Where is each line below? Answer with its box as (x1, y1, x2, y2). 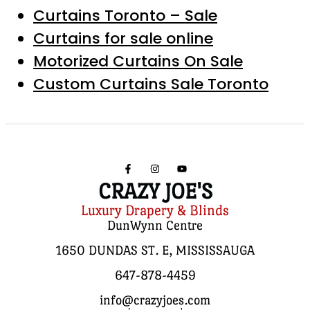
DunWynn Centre (107, 217, 203, 232)
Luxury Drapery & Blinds (81, 201, 229, 219)
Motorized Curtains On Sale (33, 50, 243, 72)
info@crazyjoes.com (100, 292, 210, 307)
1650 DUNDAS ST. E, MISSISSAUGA (55, 242, 255, 257)
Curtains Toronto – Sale (33, 4, 217, 26)
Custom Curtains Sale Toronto (33, 73, 268, 95)
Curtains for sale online (33, 27, 213, 49)
